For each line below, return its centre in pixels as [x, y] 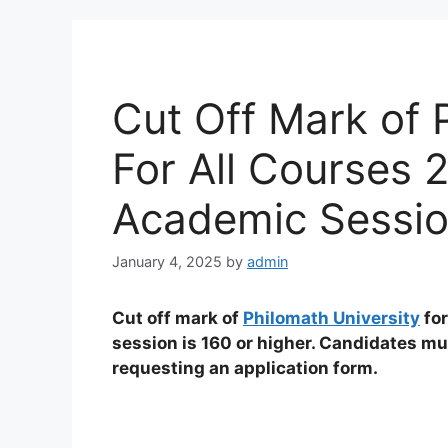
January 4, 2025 [167, 262]
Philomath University [331, 318]
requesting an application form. [245, 368]
